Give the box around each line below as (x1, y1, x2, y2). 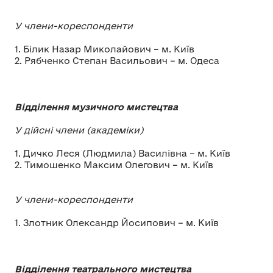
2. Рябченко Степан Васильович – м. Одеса (15, 55, 219, 66)
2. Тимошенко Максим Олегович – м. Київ (15, 159, 225, 170)
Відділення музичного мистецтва (15, 101, 178, 112)
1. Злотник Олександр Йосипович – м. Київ (15, 217, 219, 228)
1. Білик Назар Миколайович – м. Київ (15, 43, 194, 54)
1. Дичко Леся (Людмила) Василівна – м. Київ (15, 147, 230, 158)
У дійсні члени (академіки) (15, 124, 143, 135)
